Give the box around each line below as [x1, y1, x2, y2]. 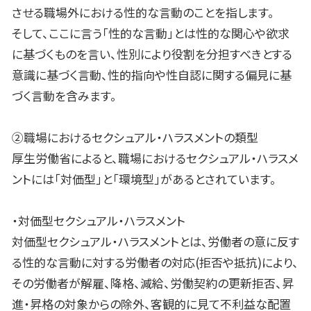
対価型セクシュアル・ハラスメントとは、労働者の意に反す [12, 233, 299, 251]
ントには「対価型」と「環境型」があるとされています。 [12, 170, 276, 188]
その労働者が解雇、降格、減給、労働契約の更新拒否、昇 [12, 274, 294, 292]
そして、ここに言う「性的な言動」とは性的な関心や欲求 [12, 24, 289, 42]
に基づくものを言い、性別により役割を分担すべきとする [12, 45, 292, 63]
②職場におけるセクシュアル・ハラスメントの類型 [12, 128, 258, 146]
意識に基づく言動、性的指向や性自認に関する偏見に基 [12, 66, 292, 84]
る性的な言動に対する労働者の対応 [12, 253, 195, 271]
